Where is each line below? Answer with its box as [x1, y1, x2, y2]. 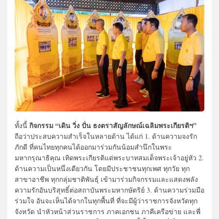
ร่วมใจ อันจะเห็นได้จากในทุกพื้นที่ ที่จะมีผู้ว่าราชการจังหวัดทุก [15, 196, 197, 205]
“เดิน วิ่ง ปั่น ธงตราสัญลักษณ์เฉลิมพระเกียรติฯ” [55, 120, 197, 131]
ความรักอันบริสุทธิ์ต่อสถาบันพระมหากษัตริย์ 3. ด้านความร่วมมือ [15, 185, 204, 195]
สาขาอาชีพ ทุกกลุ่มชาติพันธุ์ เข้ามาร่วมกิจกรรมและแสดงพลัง [15, 174, 198, 184]
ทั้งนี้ [15, 120, 29, 130]
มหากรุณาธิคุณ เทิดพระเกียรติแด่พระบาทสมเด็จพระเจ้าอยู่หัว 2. [15, 153, 204, 162]
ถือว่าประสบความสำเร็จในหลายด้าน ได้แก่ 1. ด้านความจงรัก [15, 131, 197, 141]
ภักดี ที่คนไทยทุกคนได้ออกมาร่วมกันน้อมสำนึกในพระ [15, 142, 172, 152]
